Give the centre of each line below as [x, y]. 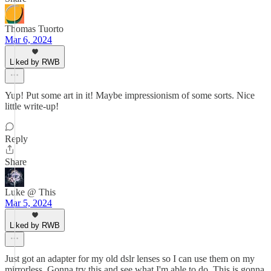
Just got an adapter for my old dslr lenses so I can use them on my [130, 259]
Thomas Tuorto [34, 29]
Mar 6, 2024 [28, 40]
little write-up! [32, 106]
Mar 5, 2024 [28, 203]
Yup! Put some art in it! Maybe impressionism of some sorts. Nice [130, 95]
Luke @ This [30, 192]
